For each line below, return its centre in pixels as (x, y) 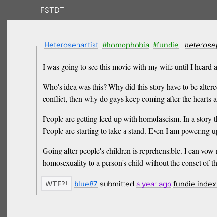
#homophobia (125, 45)
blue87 (86, 184)
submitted (117, 184)
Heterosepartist (71, 45)
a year (146, 184)
